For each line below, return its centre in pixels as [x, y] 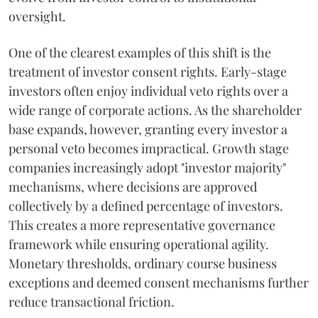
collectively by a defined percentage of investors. [146, 206]
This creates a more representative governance [142, 225]
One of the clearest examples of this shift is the [140, 53]
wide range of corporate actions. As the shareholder [155, 110]
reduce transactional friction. [92, 302]
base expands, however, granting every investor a [148, 129]
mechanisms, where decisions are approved [133, 187]
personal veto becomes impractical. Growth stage [149, 148]
